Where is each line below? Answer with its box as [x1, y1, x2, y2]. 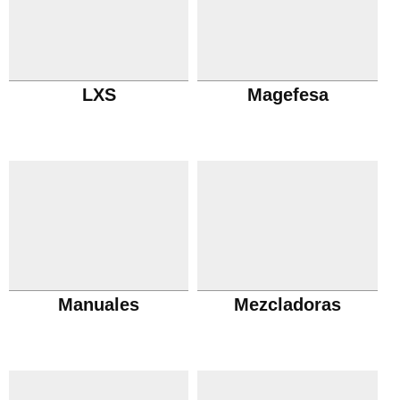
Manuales [58, 295, 140, 314]
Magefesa [246, 85, 329, 104]
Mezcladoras [234, 295, 342, 314]
